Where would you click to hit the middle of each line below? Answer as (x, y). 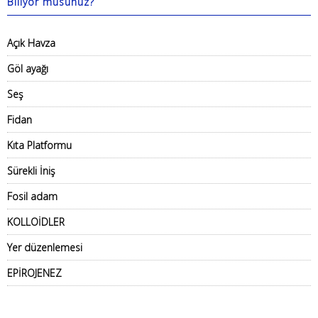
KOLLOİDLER (36, 222)
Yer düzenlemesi (45, 247)
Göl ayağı (28, 68)
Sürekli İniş (31, 171)
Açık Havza (31, 43)
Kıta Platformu (39, 145)
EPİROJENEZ (34, 273)
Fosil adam (32, 196)
